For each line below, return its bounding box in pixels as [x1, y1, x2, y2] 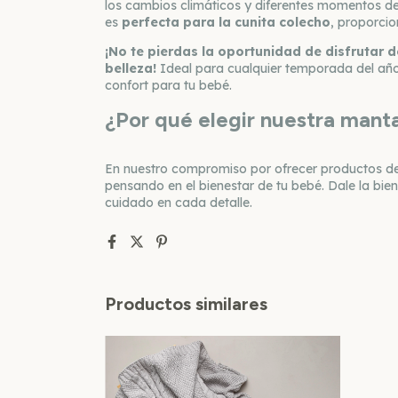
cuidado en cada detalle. [105, 194, 252, 211]
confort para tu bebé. [105, 77, 232, 94]
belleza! [105, 60, 156, 77]
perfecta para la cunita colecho [122, 14, 330, 31]
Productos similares [105, 292, 267, 314]
